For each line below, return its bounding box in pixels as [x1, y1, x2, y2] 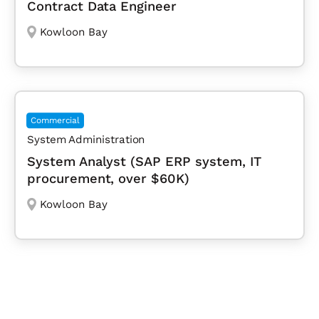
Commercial [31, 115, 80, 126]
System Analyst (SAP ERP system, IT [27, 154, 262, 169]
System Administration [27, 133, 145, 147]
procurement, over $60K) [27, 171, 189, 187]
